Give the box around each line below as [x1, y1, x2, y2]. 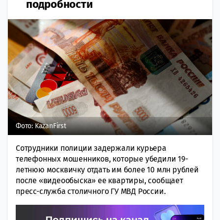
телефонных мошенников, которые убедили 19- [16, 154, 188, 164]
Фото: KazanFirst [16, 121, 66, 130]
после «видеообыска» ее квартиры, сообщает [16, 175, 183, 185]
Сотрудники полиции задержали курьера [16, 143, 166, 153]
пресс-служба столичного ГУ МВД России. [16, 186, 166, 196]
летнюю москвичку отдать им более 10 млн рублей [16, 165, 199, 174]
